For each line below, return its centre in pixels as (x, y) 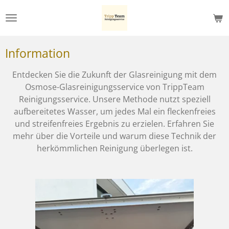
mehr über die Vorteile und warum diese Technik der (114, 136)
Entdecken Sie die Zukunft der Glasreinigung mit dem (114, 75)
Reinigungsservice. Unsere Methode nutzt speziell (114, 99)
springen (22, 35)
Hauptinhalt (27, 23)
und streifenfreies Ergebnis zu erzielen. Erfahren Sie (114, 124)
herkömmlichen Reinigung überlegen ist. (114, 148)
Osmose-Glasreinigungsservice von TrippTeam (114, 87)
